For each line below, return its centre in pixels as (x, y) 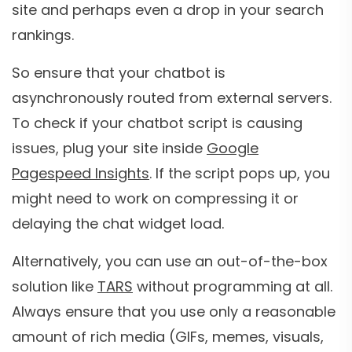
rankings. (43, 35)
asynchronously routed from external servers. (172, 98)
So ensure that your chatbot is (119, 73)
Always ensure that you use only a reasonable (174, 312)
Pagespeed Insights (81, 174)
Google (233, 148)
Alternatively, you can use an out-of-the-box (170, 262)
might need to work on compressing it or (155, 199)
